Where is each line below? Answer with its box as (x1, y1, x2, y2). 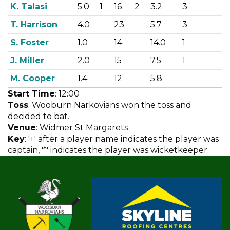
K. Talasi (10, 2, 47, 11)
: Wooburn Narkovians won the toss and (28, 100, 191, 110)
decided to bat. (8, 111, 69, 121)
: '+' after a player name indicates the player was (25, 134, 219, 144)
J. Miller (10, 55, 44, 65)
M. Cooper (10, 73, 55, 83)
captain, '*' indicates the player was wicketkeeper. (8, 145, 209, 155)
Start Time (8, 89, 55, 99)
